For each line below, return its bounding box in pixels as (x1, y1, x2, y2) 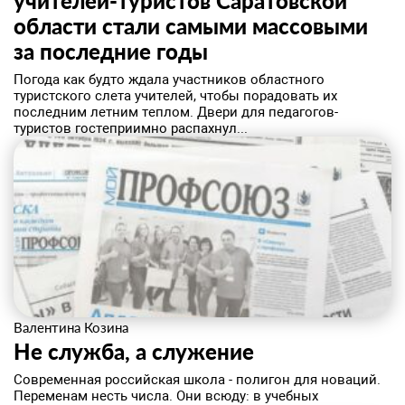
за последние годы (14, 38, 208, 64)
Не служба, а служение (14, 338, 254, 364)
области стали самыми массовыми (14, 13, 368, 39)
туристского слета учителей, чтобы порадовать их (14, 88, 337, 104)
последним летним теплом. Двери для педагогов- (14, 104, 338, 120)
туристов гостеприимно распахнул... (14, 120, 248, 137)
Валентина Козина (14, 319, 128, 335)
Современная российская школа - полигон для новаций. (14, 372, 381, 388)
